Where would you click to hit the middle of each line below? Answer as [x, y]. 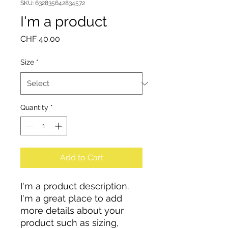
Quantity [34, 107]
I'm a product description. [75, 186]
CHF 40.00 [40, 39]
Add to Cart [81, 158]
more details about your [72, 210]
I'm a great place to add [71, 198]
